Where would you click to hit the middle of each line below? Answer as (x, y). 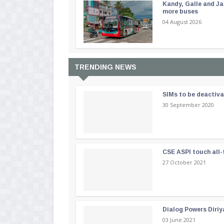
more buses (180, 12)
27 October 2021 (184, 162)
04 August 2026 (182, 22)
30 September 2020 (188, 105)
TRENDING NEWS (105, 67)
